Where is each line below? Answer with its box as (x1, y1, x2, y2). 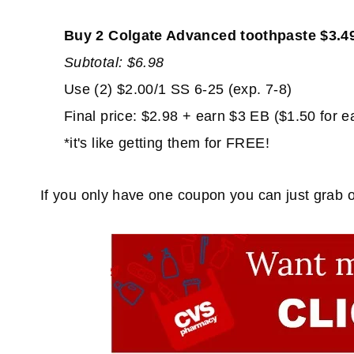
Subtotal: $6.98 (64, 55, 164, 71)
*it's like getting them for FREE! (64, 135, 269, 152)
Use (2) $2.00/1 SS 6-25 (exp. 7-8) (64, 81, 292, 98)
